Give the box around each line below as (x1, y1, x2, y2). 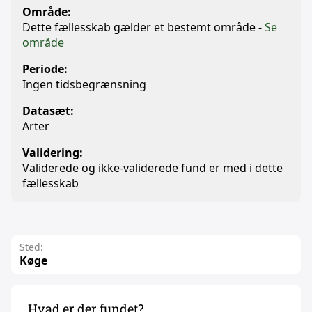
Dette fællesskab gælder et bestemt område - (22, 19, 265, 35)
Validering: (22, 145, 83, 160)
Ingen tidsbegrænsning (22, 77, 146, 92)
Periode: (22, 61, 68, 77)
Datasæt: (22, 103, 74, 118)
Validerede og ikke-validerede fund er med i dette (22, 160, 283, 175)
